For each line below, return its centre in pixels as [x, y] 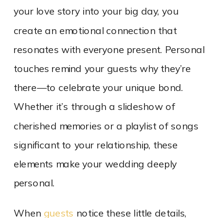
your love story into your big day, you [96, 12]
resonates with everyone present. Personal [109, 50]
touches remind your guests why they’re [102, 69]
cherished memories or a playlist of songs [106, 126]
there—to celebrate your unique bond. [99, 88]
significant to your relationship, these [96, 145]
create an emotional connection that [95, 31]
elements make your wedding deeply [95, 164]
